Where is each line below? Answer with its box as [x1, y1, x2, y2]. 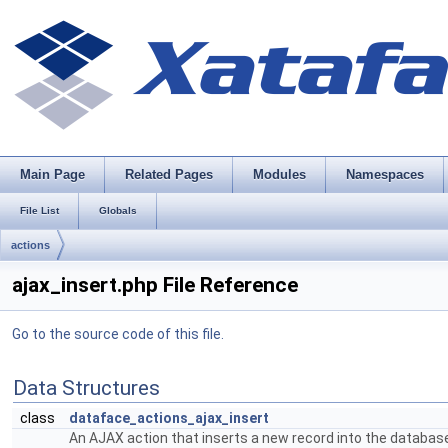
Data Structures [13, 376, 160, 400]
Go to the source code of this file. [12, 326, 224, 342]
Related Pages [125, 167, 213, 182]
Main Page [20, 167, 85, 182]
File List [20, 205, 59, 216]
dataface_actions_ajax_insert [69, 410, 269, 426]
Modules [253, 167, 306, 182]
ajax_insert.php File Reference [12, 273, 298, 297]
